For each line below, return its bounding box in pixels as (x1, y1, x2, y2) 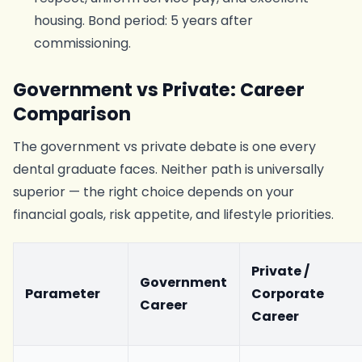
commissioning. (33, 34, 131, 53)
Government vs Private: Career (13, 77, 305, 103)
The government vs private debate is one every (13, 137, 316, 156)
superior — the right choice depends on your (13, 183, 294, 201)
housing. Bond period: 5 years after (33, 11, 253, 30)
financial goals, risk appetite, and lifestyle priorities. (13, 205, 334, 224)
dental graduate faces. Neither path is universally (13, 160, 324, 179)
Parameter (25, 284, 101, 303)
